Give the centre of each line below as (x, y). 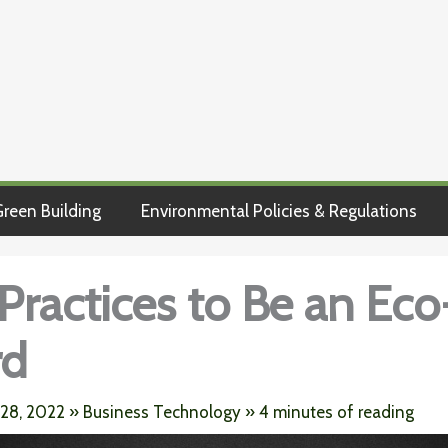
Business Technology (161, 412)
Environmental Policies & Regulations (279, 211)
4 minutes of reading (336, 412)
